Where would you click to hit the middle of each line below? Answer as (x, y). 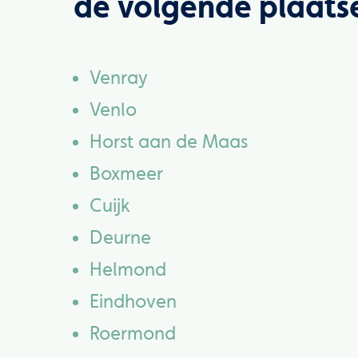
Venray (119, 78)
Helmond (128, 269)
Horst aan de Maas (169, 141)
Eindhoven (133, 301)
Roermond (133, 333)
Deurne (120, 237)
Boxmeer (126, 173)
